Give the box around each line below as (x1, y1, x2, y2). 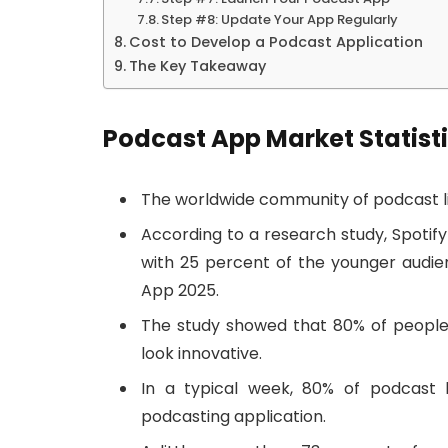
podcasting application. (141, 405, 326, 429)
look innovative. (141, 342, 262, 366)
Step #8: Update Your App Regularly (161, 9, 399, 29)
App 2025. (141, 279, 219, 303)
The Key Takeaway (128, 55, 266, 76)
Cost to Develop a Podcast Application (128, 31, 423, 52)
